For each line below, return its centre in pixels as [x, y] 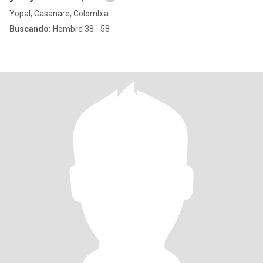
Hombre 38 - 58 [80, 29]
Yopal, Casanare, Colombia [59, 14]
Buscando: [30, 29]
